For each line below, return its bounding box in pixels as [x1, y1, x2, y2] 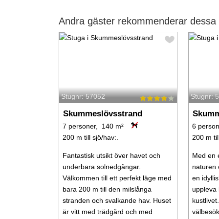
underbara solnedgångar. [62, 163, 141, 171]
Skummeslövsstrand [63, 109, 142, 119]
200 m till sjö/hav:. [62, 133, 118, 142]
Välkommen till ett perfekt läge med [62, 174, 172, 182]
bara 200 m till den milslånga [62, 185, 152, 194]
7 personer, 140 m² [62, 122, 124, 131]
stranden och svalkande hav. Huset [62, 197, 171, 205]
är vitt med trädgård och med [62, 208, 153, 216]
